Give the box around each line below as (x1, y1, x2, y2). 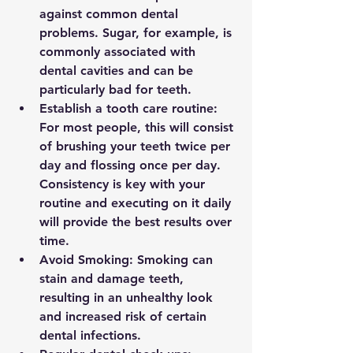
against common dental (39, 6, 182, 21)
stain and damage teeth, (39, 270, 188, 286)
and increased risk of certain (39, 308, 210, 324)
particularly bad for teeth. (39, 81, 191, 97)
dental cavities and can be (39, 62, 197, 78)
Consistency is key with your (39, 176, 209, 191)
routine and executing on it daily (39, 195, 235, 210)
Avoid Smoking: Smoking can (39, 251, 217, 267)
